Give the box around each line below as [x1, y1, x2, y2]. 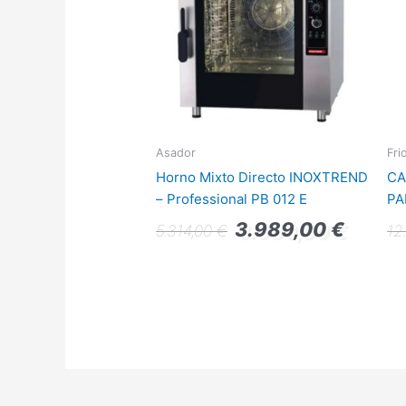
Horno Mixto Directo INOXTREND [156, 168, 369, 186]
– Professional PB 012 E [156, 189, 308, 208]
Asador [156, 146, 197, 160]
